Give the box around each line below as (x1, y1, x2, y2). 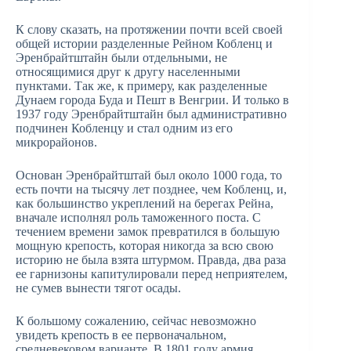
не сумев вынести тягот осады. (16, 281, 181, 295)
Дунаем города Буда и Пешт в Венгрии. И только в (16, 93, 289, 107)
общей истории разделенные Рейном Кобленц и (16, 37, 273, 51)
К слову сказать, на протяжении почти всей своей (16, 23, 283, 37)
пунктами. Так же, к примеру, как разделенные (16, 79, 267, 93)
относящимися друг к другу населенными (16, 65, 241, 79)
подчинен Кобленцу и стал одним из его (16, 121, 233, 136)
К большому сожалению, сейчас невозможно (16, 314, 256, 328)
